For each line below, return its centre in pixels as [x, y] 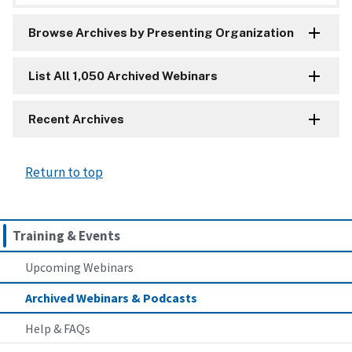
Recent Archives [76, 119]
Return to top [64, 172]
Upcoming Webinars [79, 267]
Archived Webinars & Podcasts [111, 297]
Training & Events [66, 235]
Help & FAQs [58, 328]
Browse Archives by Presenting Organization [161, 32]
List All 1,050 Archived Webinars [123, 75]
